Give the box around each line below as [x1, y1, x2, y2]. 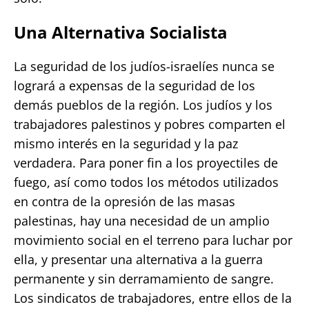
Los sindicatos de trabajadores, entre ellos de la [14, 289, 292, 306]
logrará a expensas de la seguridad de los [14, 77, 255, 94]
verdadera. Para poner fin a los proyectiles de [14, 154, 278, 171]
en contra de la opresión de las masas [14, 192, 235, 210]
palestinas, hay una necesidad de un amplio [14, 212, 270, 229]
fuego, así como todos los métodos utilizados [14, 173, 279, 190]
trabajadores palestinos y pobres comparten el [14, 115, 286, 132]
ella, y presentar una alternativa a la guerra [14, 250, 263, 268]
